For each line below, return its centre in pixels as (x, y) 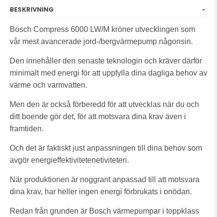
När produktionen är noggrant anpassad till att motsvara (105, 179)
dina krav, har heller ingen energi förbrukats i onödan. (101, 191)
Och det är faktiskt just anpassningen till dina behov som (106, 148)
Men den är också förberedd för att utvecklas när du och (104, 104)
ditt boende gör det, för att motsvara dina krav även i (98, 116)
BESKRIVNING (32, 9)
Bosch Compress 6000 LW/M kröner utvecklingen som (102, 29)
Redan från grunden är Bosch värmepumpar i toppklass (104, 211)
